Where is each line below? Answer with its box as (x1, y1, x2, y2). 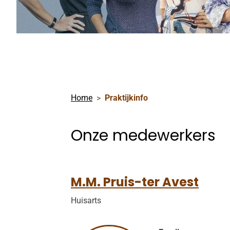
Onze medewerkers (71, 125, 216, 146)
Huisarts (71, 196, 101, 205)
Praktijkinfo (105, 93, 148, 103)
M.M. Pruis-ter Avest (71, 174, 199, 190)
